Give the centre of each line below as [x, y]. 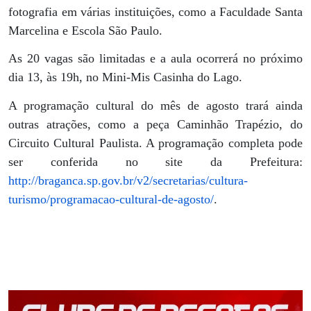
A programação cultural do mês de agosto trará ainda [155, 105]
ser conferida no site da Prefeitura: [155, 161]
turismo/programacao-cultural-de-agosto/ [111, 199]
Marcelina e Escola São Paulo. [85, 30]
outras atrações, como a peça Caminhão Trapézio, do [155, 124]
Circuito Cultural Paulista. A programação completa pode [155, 143]
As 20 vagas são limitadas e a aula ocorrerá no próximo [155, 59]
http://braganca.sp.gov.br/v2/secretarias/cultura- [128, 180]
